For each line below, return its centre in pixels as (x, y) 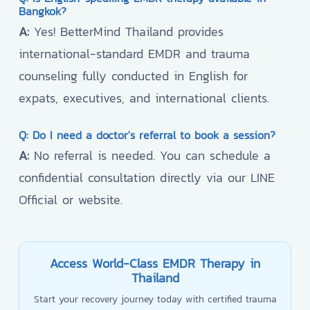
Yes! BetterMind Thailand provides (126, 32)
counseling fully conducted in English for (133, 76)
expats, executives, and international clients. (144, 98)
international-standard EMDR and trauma (134, 54)
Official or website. (71, 200)
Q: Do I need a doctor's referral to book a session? (147, 135)
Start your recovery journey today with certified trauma (155, 300)
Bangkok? (43, 11)
